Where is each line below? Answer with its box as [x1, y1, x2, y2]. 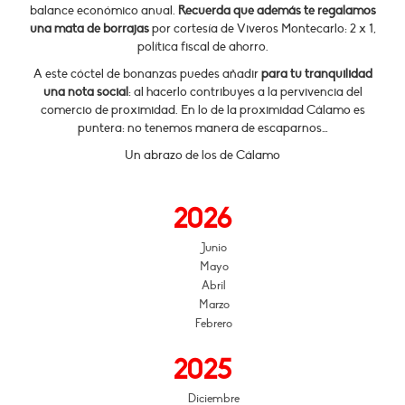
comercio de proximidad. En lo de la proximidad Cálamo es [40, 102, 365, 118]
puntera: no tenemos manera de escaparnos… [77, 120, 328, 136]
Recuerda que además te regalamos [177, 3, 376, 18]
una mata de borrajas [29, 21, 149, 36]
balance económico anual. [29, 3, 178, 18]
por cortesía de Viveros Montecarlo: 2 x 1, [148, 21, 376, 36]
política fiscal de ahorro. [137, 39, 268, 54]
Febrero [195, 316, 232, 331]
